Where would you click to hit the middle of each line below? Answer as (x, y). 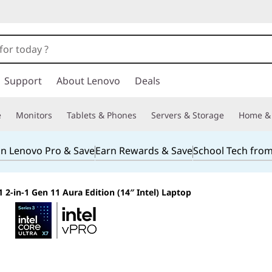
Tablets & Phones (102, 115)
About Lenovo (88, 81)
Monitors (34, 115)
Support (23, 81)
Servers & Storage (188, 115)
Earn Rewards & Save (144, 150)
